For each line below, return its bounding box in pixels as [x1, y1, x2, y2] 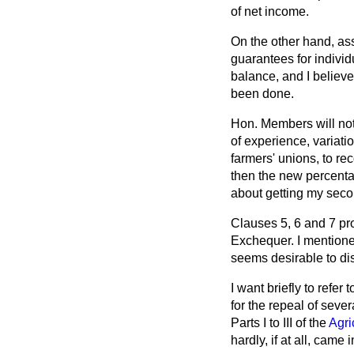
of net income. [231, 5, 309, 18]
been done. [231, 87, 294, 100]
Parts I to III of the [231, 316, 329, 330]
